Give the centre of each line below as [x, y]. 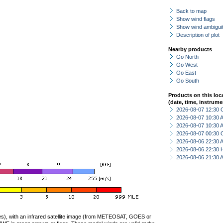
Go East [186, 73]
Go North [187, 57]
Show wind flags [196, 19]
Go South [188, 81]
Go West [187, 65]
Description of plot [198, 35]
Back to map [191, 11]
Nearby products [190, 49]
